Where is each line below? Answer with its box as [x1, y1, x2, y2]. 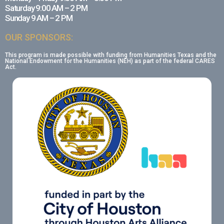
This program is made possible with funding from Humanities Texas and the [5, 51, 216, 58]
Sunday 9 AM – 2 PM [5, 12, 72, 23]
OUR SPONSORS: [5, 31, 73, 42]
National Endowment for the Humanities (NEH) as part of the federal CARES [5, 57, 215, 64]
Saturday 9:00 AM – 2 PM [5, 2, 87, 13]
